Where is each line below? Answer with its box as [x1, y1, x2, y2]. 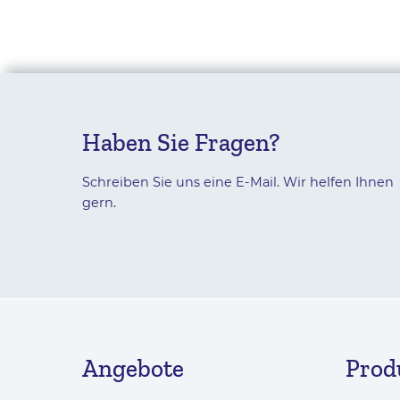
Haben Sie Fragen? [82, 127, 279, 157]
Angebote [82, 353, 184, 383]
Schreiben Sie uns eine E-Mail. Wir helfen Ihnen [82, 174, 394, 191]
